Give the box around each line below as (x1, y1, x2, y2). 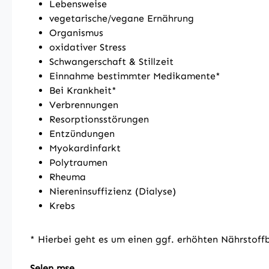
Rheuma (49, 171, 86, 183)
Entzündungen (49, 128, 115, 139)
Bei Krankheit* (49, 85, 116, 96)
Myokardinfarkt (49, 142, 121, 154)
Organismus (49, 27, 103, 38)
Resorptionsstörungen (49, 113, 149, 125)
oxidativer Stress (49, 41, 126, 53)
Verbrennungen (49, 99, 118, 110)
